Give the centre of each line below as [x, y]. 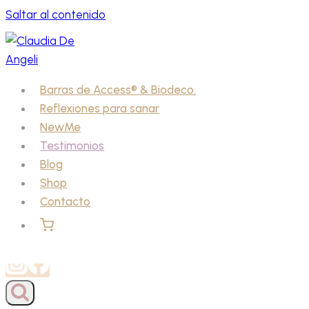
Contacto [66, 201]
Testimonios [72, 146]
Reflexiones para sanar [100, 108]
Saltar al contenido [56, 14]
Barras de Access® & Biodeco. [118, 90]
